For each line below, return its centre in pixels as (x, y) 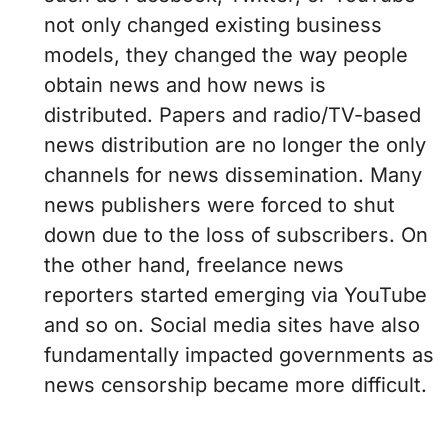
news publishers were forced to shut (219, 205)
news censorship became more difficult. (235, 385)
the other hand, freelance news (194, 265)
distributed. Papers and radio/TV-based (232, 115)
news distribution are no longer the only (235, 145)
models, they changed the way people (226, 55)
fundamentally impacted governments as (239, 355)
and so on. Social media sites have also (232, 325)
